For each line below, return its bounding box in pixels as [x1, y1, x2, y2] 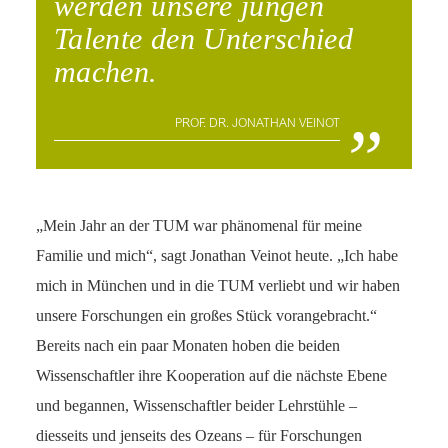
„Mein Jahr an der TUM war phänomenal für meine [36, 217, 362, 235]
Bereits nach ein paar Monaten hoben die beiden [36, 337, 340, 355]
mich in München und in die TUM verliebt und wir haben [36, 277, 400, 295]
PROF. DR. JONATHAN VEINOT [174, 118, 340, 131]
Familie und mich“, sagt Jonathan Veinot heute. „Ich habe [36, 247, 398, 265]
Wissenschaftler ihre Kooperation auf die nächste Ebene [36, 367, 387, 385]
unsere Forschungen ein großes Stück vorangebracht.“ [36, 307, 377, 325]
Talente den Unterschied [54, 22, 354, 56]
